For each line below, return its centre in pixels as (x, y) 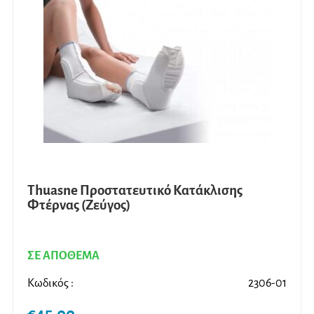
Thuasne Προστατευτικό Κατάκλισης (135, 191)
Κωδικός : (50, 284)
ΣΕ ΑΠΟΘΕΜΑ (63, 256)
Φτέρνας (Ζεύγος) (79, 205)
